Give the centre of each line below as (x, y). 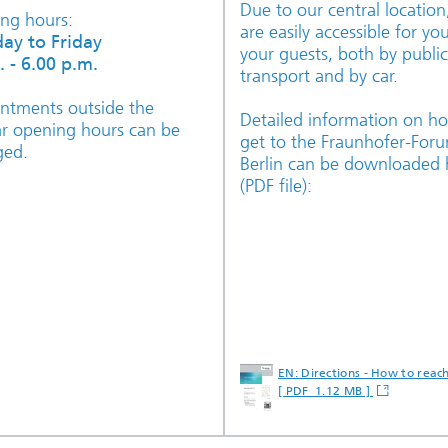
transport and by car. (319, 76)
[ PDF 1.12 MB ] (326, 391)
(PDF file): (276, 186)
